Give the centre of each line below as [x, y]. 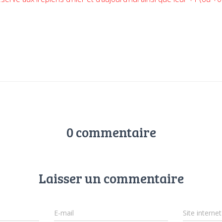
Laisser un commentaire [111, 178]
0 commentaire [111, 132]
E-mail [64, 213]
